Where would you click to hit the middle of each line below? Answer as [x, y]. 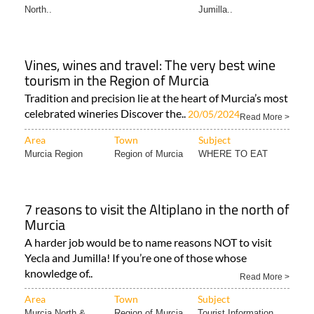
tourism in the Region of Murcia [117, 54]
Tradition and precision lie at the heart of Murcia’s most [156, 72]
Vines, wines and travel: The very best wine [150, 39]
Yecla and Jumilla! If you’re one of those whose [136, 232]
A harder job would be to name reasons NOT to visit [148, 216]
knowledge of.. [59, 247]
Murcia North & [55, 287]
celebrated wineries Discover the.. [106, 87]
